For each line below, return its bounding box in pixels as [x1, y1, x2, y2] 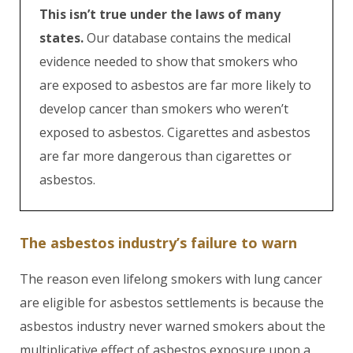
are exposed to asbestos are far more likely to [39, 76, 311, 94]
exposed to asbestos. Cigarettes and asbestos [39, 124, 310, 141]
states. [39, 29, 84, 46]
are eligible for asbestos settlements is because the [20, 294, 324, 311]
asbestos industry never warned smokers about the [20, 318, 325, 335]
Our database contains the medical [84, 29, 291, 46]
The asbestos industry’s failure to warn [20, 233, 297, 252]
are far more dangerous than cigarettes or [39, 147, 292, 165]
